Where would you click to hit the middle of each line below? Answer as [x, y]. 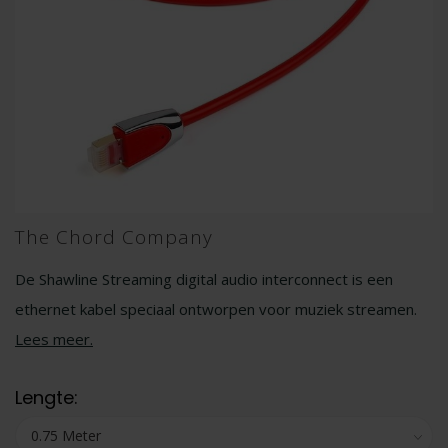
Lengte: [46, 397]
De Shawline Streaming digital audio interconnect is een [204, 279]
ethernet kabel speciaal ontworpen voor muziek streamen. [216, 309]
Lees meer [52, 339]
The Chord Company [114, 237]
